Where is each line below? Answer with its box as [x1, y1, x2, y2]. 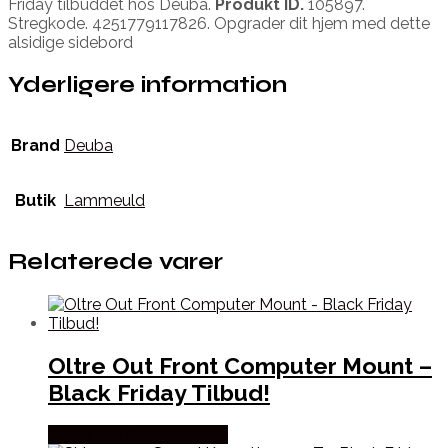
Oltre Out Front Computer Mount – [48, 351, 432, 379]
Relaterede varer [8, 248, 223, 276]
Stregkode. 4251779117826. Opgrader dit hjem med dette [8, 13, 430, 33]
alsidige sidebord [8, 32, 133, 52]
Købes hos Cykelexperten [48, 424, 228, 444]
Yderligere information [8, 70, 287, 98]
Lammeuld [64, 191, 145, 211]
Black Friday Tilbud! [48, 378, 270, 406]
